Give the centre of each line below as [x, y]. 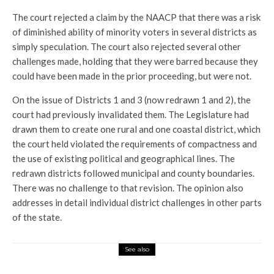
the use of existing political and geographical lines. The [124, 158]
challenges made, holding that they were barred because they [135, 61]
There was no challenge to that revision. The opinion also [128, 188]
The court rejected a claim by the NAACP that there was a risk [136, 17]
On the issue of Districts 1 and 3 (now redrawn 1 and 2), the [131, 100]
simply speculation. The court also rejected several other [127, 46]
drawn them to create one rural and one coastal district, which [136, 129]
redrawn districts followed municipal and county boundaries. [133, 173]
